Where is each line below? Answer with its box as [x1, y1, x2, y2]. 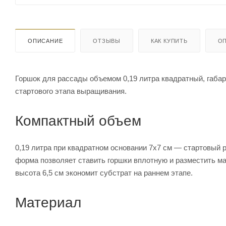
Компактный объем [15, 112, 141, 129]
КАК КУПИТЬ [150, 37, 188, 44]
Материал [15, 194, 81, 210]
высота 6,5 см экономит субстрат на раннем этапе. [15, 168, 193, 177]
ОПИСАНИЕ [28, 37, 63, 44]
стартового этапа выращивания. [15, 86, 127, 95]
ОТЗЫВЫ [93, 37, 121, 44]
